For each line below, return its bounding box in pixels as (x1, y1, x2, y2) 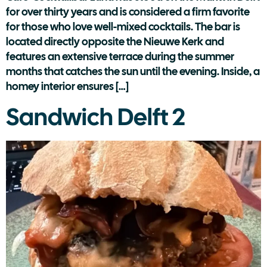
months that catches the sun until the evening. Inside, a (6, 64, 260, 79)
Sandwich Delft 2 (6, 101, 185, 132)
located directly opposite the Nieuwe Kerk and (6, 35, 224, 49)
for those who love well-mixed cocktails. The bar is (6, 20, 240, 34)
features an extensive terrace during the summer (6, 49, 234, 64)
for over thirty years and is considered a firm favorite (6, 5, 250, 19)
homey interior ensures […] (6, 79, 129, 94)
